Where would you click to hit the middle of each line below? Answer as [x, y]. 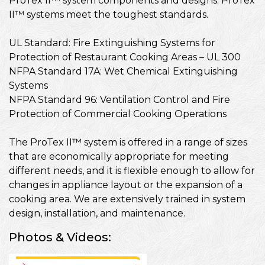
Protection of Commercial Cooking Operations [118, 114]
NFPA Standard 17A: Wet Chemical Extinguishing [123, 71]
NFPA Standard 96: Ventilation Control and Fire [119, 100]
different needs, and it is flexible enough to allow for [132, 171]
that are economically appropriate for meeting [119, 156]
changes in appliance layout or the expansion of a [126, 185]
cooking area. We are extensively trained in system [127, 199]
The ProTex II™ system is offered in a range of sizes [128, 142]
